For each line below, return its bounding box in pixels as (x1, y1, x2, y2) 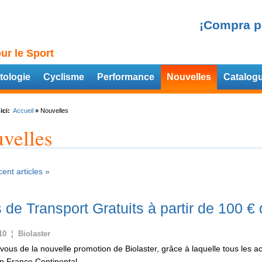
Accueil (12, 107, 33, 114)
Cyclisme (43, 72, 84, 82)
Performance (97, 72, 154, 82)
